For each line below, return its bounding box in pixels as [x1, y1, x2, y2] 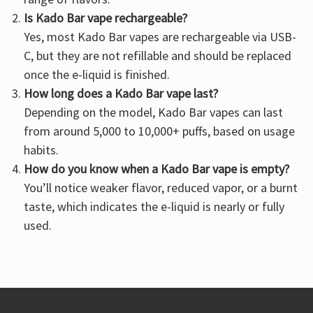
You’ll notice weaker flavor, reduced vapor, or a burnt [24, 179, 298, 196]
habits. [24, 141, 59, 158]
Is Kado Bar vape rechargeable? [24, 9, 188, 26]
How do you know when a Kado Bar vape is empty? [24, 160, 290, 177]
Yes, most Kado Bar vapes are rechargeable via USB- [24, 28, 297, 45]
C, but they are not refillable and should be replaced [24, 47, 292, 64]
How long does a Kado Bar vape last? [24, 85, 219, 101]
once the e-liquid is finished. [24, 66, 170, 82]
